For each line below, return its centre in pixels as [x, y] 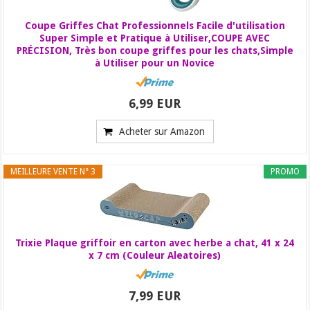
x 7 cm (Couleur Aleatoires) [155, 255]
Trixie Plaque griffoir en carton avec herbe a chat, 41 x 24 [155, 243]
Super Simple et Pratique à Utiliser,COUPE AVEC [155, 38]
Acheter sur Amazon [162, 131]
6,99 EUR [155, 103]
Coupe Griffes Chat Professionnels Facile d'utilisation [155, 25]
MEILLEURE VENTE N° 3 [53, 171]
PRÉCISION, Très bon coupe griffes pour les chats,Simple [155, 50]
